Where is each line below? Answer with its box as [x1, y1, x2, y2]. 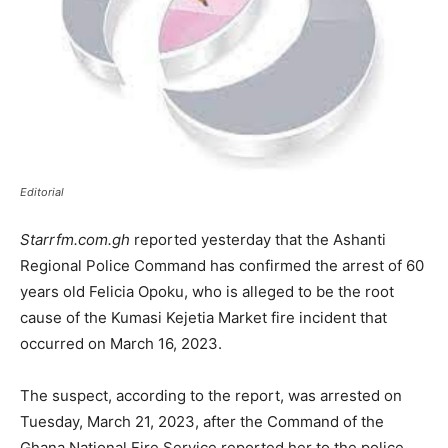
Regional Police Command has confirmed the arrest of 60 [20, 256, 424, 275]
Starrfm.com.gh [20, 230, 130, 249]
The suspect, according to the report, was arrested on [20, 386, 402, 405]
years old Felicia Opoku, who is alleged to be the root [20, 282, 394, 301]
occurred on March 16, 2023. [20, 334, 222, 353]
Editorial [20, 185, 64, 199]
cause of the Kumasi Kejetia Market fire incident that [20, 308, 387, 327]
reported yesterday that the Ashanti [130, 230, 386, 249]
